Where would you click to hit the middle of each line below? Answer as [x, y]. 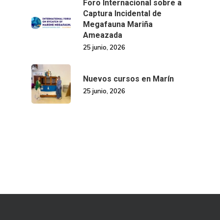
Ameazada [103, 35]
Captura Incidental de [122, 13]
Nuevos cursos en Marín [128, 79]
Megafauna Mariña [118, 24]
